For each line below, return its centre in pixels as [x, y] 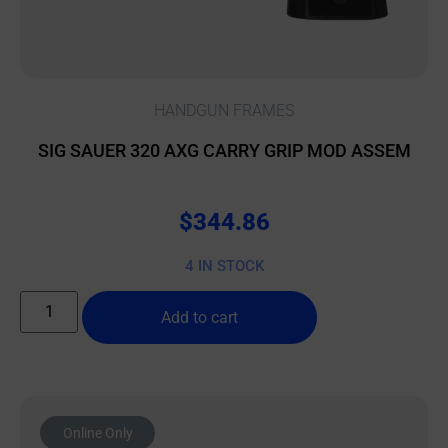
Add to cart [200, 318]
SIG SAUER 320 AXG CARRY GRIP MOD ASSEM [224, 151]
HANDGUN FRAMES [224, 111]
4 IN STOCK [224, 265]
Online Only [97, 433]
